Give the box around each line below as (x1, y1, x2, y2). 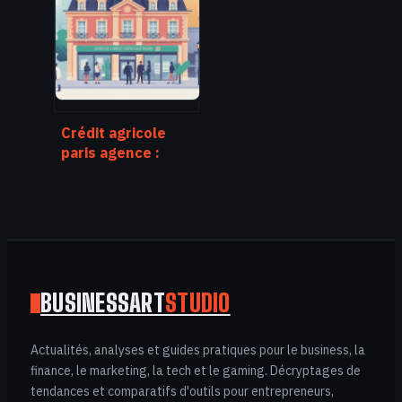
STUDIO (165, 288, 231, 319)
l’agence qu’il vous (61, 202, 193, 222)
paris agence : (61, 143, 160, 162)
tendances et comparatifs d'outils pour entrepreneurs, (31, 383, 334, 400)
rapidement (61, 182, 144, 202)
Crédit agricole (61, 123, 166, 143)
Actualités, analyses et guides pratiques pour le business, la (31, 342, 365, 359)
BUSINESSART (40, 288, 165, 319)
